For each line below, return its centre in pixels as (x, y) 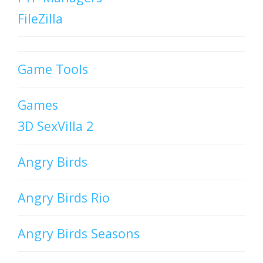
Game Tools (53, 69)
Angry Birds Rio (64, 198)
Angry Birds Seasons (79, 234)
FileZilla (40, 19)
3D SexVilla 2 (55, 126)
